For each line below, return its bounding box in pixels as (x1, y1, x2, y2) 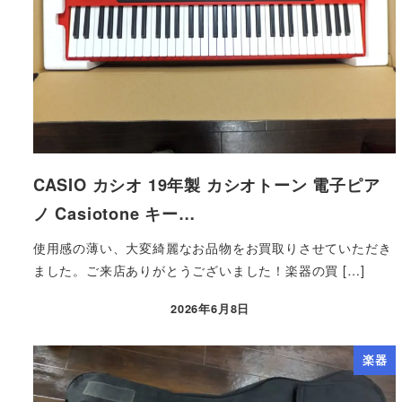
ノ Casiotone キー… (32, 201, 196, 226)
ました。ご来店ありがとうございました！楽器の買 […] (32, 260, 365, 279)
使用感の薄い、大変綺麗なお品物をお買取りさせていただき (32, 238, 392, 257)
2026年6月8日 (170, 301, 250, 318)
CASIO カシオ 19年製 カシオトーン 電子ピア (32, 172, 380, 197)
